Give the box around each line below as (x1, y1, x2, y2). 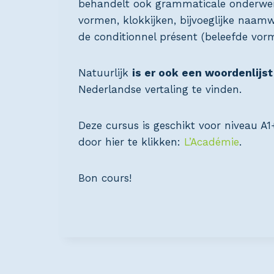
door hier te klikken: (78, 136, 184, 149)
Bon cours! (78, 172, 131, 185)
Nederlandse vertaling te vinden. (78, 83, 242, 96)
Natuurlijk (78, 67, 132, 80)
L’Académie (184, 136, 239, 149)
